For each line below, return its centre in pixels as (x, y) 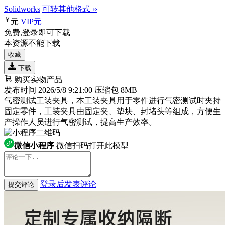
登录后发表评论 (68, 184)
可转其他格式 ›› (70, 9)
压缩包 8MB (116, 90)
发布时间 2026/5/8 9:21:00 (48, 90)
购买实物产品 (37, 79)
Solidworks (22, 9)
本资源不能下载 (32, 43)
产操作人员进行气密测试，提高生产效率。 (80, 122)
